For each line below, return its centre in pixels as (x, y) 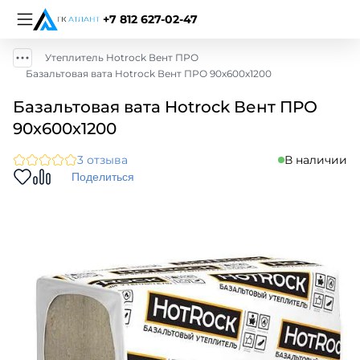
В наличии (316, 160)
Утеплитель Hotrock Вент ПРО (122, 57)
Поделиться (103, 177)
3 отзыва (102, 160)
